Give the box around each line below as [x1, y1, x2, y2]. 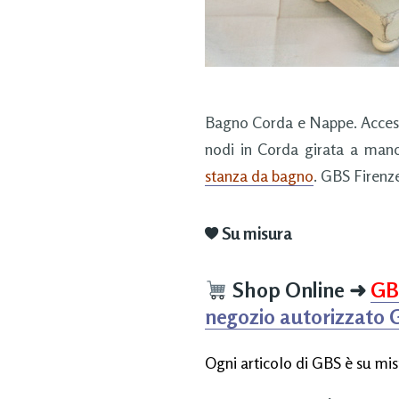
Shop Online [232, 278, 345, 303]
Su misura [217, 223, 292, 244]
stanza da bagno [204, 165, 313, 185]
